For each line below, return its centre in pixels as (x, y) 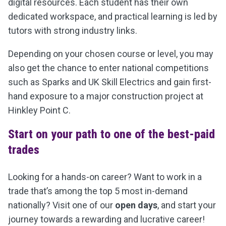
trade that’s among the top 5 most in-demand (98, 191)
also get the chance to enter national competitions (108, 68)
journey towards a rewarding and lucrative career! (106, 219)
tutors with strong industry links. (73, 31)
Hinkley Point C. (39, 110)
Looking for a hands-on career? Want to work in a (105, 177)
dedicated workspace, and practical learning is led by (113, 16)
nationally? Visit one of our (62, 205)
